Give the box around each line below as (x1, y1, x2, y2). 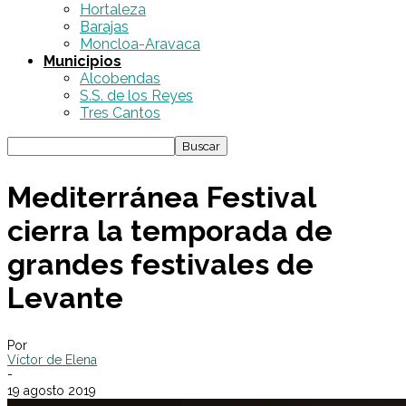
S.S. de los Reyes (80, 87, 193, 104)
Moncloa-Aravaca (80, 35, 200, 53)
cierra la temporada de (7, 213, 333, 247)
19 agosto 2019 (7, 383, 96, 399)
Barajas (80, 18, 129, 35)
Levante (7, 280, 123, 314)
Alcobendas (80, 70, 160, 87)
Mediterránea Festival (7, 179, 315, 214)
